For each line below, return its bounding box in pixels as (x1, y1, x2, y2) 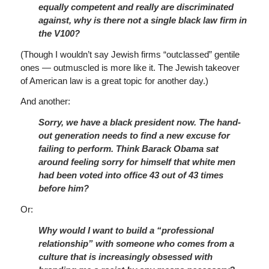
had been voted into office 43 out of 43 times (38, 170, 223, 180)
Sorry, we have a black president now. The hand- (38, 117, 241, 127)
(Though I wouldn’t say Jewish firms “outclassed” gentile (20, 49, 240, 59)
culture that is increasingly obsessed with (38, 251, 213, 262)
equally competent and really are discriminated (38, 1, 234, 12)
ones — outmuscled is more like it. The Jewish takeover (20, 62, 240, 73)
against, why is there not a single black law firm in (38, 14, 247, 25)
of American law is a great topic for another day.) (20, 75, 208, 86)
